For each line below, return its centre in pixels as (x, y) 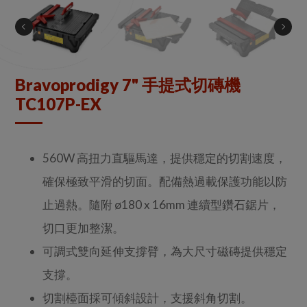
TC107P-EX (59, 103)
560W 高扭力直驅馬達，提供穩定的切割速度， (165, 158)
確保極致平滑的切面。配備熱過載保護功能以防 (165, 181)
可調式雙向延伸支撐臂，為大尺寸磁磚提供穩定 (165, 251)
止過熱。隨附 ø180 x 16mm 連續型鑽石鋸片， (162, 204)
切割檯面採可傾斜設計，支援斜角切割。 (148, 297)
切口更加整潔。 (84, 228)
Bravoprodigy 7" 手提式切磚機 (128, 84)
